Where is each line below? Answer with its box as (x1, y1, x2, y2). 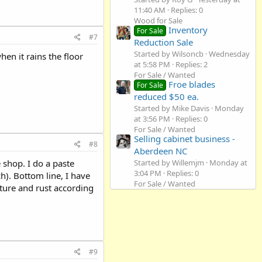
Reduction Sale (134, 36, 193, 48)
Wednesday (209, 48, 250, 59)
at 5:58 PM (134, 58, 170, 70)
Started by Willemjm (134, 157, 204, 168)
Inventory (168, 23, 208, 36)
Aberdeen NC (134, 145, 187, 157)
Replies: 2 (175, 58, 208, 70)
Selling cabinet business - (134, 133, 235, 145)
